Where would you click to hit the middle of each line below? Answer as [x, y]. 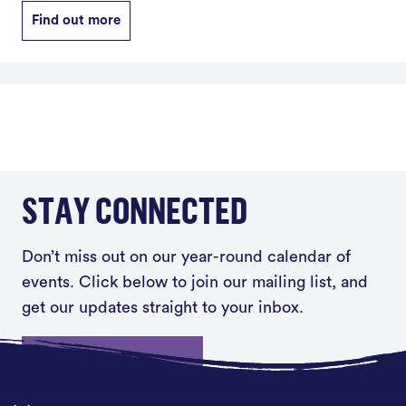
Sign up [105, 359]
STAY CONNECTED [135, 210]
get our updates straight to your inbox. [163, 307]
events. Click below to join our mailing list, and [195, 282]
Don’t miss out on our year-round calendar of [186, 256]
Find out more [76, 20]
